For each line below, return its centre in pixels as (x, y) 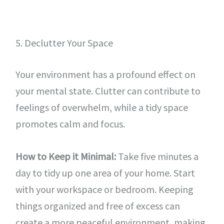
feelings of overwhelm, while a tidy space (101, 107)
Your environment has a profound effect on (105, 74)
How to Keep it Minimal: (65, 156)
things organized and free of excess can (97, 206)
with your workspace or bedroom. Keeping (104, 189)
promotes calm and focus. (70, 124)
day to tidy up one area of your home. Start (105, 173)
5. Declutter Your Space (64, 43)
